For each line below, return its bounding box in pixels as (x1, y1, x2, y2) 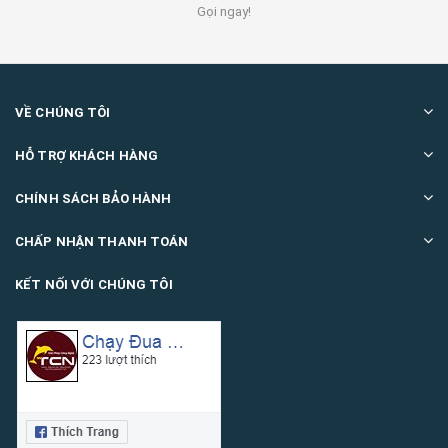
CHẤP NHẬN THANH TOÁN (15, 234, 189, 250)
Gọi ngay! (197, 4, 251, 20)
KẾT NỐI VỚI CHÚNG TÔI (15, 277, 173, 293)
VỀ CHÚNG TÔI (15, 105, 111, 121)
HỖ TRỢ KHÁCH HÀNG (15, 148, 159, 164)
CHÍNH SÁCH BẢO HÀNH (15, 191, 172, 207)
